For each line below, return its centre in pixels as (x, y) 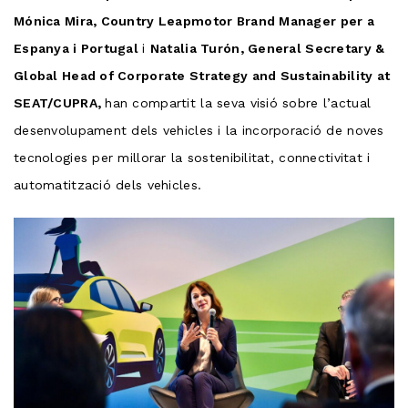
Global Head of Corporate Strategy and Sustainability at (202, 75)
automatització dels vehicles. (108, 184)
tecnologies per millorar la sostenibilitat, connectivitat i (192, 157)
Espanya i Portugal (78, 48)
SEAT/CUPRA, (60, 102)
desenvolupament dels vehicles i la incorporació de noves (199, 130)
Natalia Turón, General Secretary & (267, 48)
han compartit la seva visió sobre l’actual (238, 102)
